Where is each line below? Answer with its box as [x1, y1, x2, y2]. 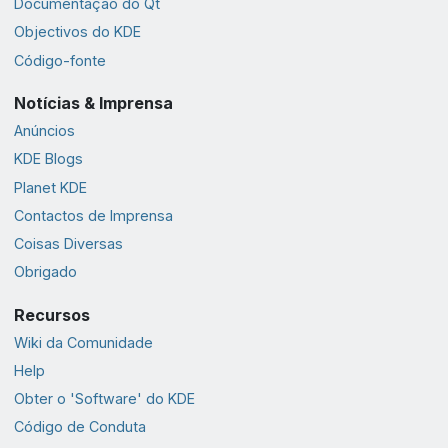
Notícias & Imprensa [13, 92, 173, 113]
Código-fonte [13, 51, 106, 69]
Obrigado [13, 263, 77, 281]
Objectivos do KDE [13, 23, 141, 41]
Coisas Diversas [13, 234, 123, 252]
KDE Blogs [13, 150, 83, 168]
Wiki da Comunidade [13, 333, 153, 351]
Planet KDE [13, 178, 87, 196]
